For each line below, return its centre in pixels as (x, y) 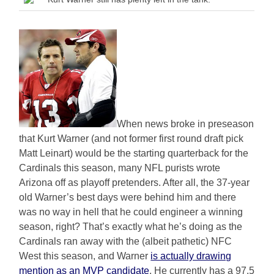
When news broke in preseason (186, 124)
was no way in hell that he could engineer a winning (131, 212)
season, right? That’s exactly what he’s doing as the (131, 226)
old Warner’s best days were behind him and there (128, 197)
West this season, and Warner (85, 256)
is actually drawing (191, 256)
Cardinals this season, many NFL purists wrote (120, 168)
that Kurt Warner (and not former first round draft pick (131, 138)
